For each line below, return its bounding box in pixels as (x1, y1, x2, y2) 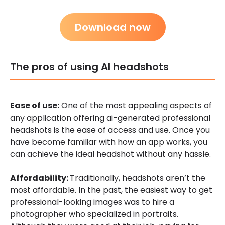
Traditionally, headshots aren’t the (70, 172, 205, 184)
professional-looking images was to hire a (10, 196, 174, 208)
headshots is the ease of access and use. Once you (10, 124, 210, 136)
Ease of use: (10, 100, 59, 112)
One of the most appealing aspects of (59, 100, 212, 112)
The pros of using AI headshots (10, 60, 169, 74)
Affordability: (10, 172, 70, 184)
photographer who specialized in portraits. (10, 208, 178, 220)
